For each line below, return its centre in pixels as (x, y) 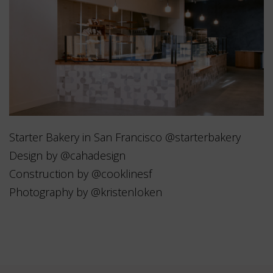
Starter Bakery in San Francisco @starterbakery (125, 137)
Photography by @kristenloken (86, 192)
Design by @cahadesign (67, 156)
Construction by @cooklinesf (80, 174)
